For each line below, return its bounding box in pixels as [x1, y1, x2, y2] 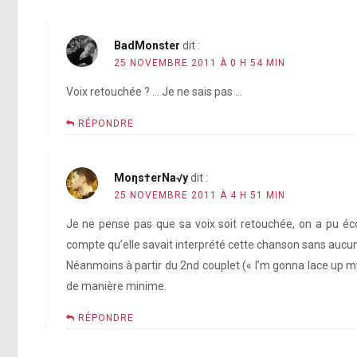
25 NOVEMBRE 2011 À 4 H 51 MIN [113, 189, 285, 201]
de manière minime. [65, 279, 167, 292]
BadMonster [113, 38, 180, 52]
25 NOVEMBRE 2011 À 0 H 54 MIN [113, 57, 285, 69]
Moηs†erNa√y [113, 171, 188, 184]
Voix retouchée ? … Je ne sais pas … [65, 84, 242, 98]
